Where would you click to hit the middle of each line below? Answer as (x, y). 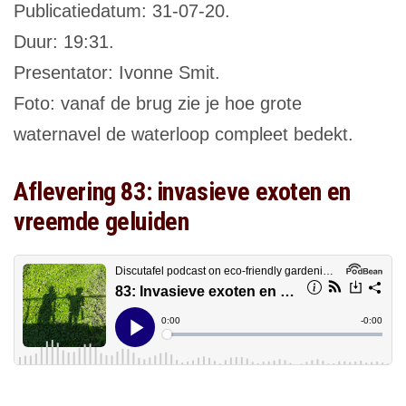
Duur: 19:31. (64, 42)
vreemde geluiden (101, 222)
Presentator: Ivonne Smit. (117, 73)
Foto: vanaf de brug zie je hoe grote (158, 104)
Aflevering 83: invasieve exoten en (182, 192)
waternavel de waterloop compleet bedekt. (184, 135)
